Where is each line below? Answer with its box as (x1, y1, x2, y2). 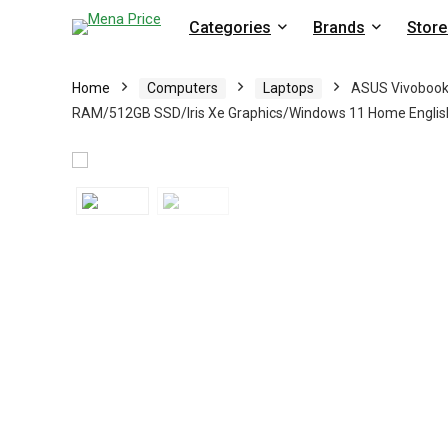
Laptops (263, 80, 314, 96)
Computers (147, 80, 218, 96)
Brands (313, 18, 365, 37)
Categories (189, 18, 271, 37)
